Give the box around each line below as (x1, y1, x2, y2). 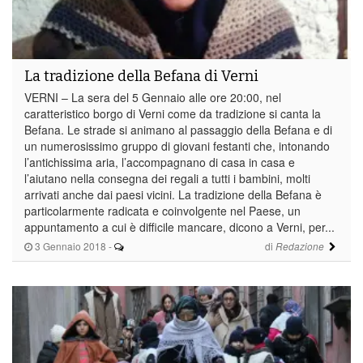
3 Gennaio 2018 (32, 238, 106, 253)
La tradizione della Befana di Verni (24, 66, 258, 85)
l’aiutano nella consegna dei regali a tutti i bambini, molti (24, 169, 310, 186)
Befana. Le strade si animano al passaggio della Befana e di (24, 121, 332, 138)
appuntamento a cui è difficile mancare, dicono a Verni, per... (24, 218, 335, 235)
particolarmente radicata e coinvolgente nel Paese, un (24, 202, 301, 219)
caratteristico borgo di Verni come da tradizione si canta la (24, 105, 321, 122)
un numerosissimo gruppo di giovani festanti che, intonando (24, 137, 330, 154)
